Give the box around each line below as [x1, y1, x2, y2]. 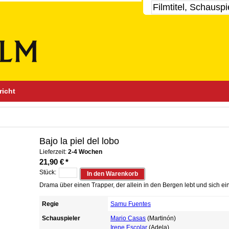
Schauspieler [42, 215, 80, 222]
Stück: [39, 169, 56, 176]
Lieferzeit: [39, 148, 68, 155]
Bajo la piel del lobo [39, 136, 119, 146]
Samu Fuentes [110, 200, 151, 208]
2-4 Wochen [68, 148, 102, 155]
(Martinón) [146, 215, 176, 222]
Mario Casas [110, 215, 146, 222]
